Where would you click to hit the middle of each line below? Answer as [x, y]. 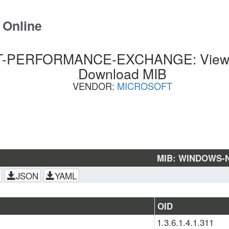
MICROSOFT [144, 86]
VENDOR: [95, 86]
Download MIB [122, 73]
